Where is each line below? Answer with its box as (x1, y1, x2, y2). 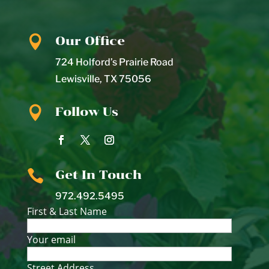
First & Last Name (26, 205, 107, 219)
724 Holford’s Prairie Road (55, 56, 174, 68)
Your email (26, 233, 76, 247)
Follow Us (55, 104, 118, 119)
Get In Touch (55, 168, 142, 183)
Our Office (55, 34, 125, 49)
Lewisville (55, 73, 100, 85)
